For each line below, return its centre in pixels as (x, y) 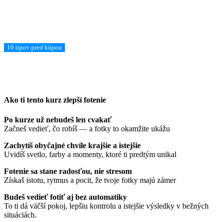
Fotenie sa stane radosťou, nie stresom (68, 171)
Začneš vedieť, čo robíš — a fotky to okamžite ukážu (87, 128)
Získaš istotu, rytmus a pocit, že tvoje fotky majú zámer (90, 180)
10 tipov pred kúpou (34, 48)
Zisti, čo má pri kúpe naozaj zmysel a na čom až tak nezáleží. (111, 35)
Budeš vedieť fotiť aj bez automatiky (65, 197)
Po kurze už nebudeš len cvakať (58, 119)
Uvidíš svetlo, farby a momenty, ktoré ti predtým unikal (90, 154)
